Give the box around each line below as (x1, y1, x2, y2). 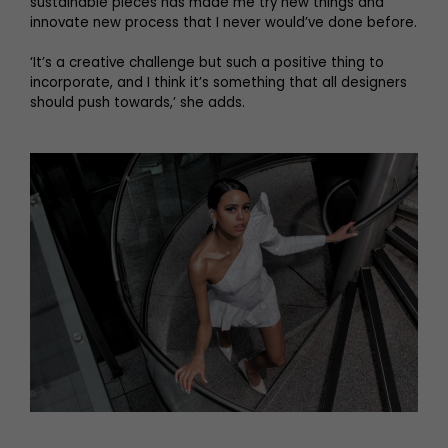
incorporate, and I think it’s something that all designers (30, 72, 407, 92)
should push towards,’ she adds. (30, 92, 245, 112)
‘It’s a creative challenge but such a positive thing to (30, 52, 384, 72)
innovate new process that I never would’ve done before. (30, 12, 417, 32)
